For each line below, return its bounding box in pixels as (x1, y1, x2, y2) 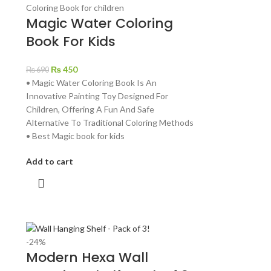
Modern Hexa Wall (25, 248, 148, 267)
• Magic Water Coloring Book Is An (25, 77, 157, 88)
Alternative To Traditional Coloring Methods (25, 117, 194, 128)
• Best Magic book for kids (25, 131, 125, 142)
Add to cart (25, 156, 73, 167)
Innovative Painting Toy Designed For (25, 91, 168, 102)
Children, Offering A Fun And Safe (25, 104, 154, 115)
